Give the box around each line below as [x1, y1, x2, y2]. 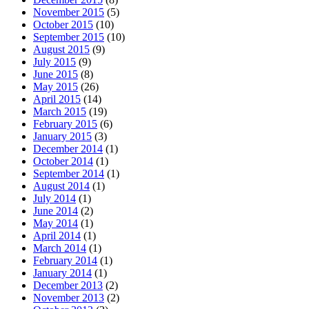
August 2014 [33, 179, 90, 192]
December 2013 [33, 279, 103, 291]
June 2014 [33, 204, 78, 217]
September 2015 [33, 30, 104, 43]
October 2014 [33, 154, 93, 167]
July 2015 [33, 55, 76, 68]
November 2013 [33, 291, 104, 303]
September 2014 [33, 167, 104, 179]
